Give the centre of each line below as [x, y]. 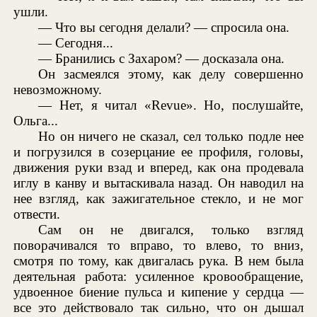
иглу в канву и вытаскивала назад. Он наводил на [158, 183]
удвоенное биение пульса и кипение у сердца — [158, 292]
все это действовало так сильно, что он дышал [158, 307]
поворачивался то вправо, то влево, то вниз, [158, 245]
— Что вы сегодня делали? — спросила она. [164, 27]
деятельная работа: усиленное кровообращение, [158, 276]
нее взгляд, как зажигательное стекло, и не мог [158, 198]
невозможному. [58, 89]
